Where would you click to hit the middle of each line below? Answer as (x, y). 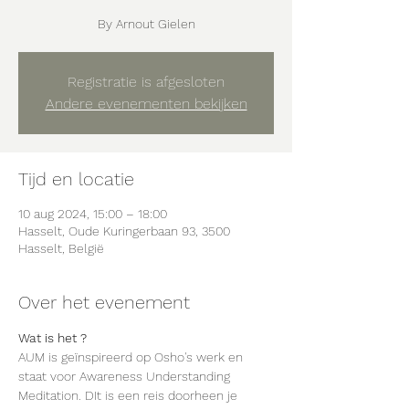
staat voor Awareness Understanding (126, 376)
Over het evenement (104, 302)
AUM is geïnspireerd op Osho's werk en (132, 357)
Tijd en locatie (76, 179)
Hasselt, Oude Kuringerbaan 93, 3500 (124, 231)
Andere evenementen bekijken (146, 104)
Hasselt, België (61, 248)
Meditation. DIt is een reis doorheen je (130, 395)
